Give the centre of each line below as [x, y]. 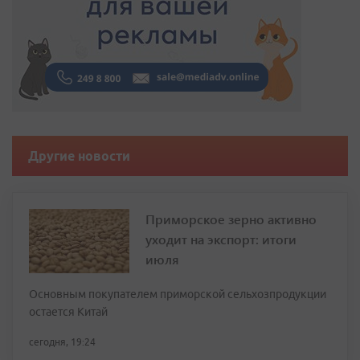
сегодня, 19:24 [62, 342]
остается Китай [68, 312]
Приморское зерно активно [231, 219]
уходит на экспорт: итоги [221, 239]
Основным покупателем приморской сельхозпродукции [178, 295]
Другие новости [79, 156]
